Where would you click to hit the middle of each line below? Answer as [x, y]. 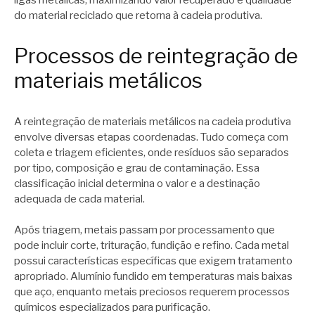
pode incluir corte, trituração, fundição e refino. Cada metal [152, 246]
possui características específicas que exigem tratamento [153, 261]
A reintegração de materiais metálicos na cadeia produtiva [153, 121]
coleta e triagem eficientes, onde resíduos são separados [152, 152]
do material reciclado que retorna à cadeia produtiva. [138, 15]
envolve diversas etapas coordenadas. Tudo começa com [151, 137]
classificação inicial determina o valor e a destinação [137, 183]
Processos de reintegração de [156, 56]
